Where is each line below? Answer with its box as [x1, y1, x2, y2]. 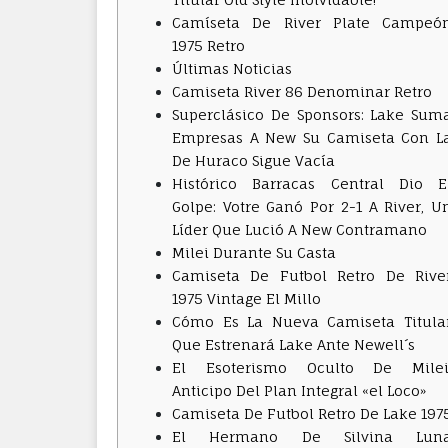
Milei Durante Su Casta [172, 244, 336, 261]
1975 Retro [172, 37, 245, 54]
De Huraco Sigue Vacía [172, 152, 335, 169]
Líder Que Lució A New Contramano [172, 221, 427, 238]
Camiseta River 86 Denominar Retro [172, 83, 432, 100]
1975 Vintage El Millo [172, 290, 321, 307]
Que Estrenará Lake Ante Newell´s [172, 336, 415, 353]
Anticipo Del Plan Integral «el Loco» [172, 382, 426, 399]
